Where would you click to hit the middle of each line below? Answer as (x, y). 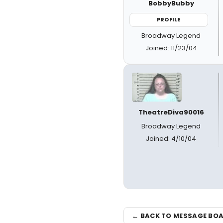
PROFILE (169, 19)
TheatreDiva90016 (171, 112)
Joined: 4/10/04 (171, 138)
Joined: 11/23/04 (171, 48)
